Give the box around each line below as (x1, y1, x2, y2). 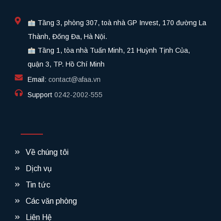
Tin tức (26, 181, 50, 189)
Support (28, 91, 54, 99)
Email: (28, 75, 48, 84)
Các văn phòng (26, 197, 77, 206)
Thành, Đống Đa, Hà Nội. (28, 33, 107, 41)
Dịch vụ (26, 164, 52, 173)
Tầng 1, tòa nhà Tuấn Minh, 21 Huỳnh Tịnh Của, (35, 46, 190, 55)
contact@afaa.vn (48, 75, 101, 84)
